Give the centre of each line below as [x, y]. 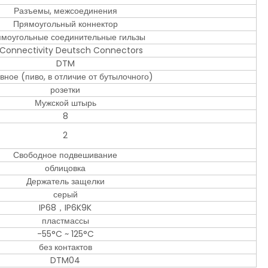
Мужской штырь [65, 103]
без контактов [65, 247]
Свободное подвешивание [65, 155]
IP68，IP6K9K [65, 208]
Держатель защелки [65, 182]
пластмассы [65, 221]
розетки [65, 90]
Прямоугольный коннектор [65, 24]
